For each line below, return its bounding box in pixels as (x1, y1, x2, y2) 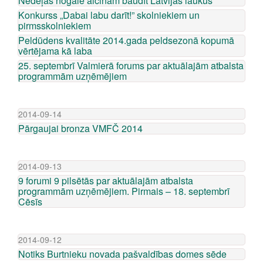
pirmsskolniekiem (18, 19, 91, 32)
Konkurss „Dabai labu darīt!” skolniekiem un (18, 8, 200, 22)
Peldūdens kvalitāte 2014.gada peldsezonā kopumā (18, 33, 234, 47)
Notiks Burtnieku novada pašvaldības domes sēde (18, 247, 227, 261)
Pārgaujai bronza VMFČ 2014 (18, 122, 143, 135)
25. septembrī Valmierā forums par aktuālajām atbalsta (18, 59, 244, 72)
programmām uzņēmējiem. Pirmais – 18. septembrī (18, 184, 230, 198)
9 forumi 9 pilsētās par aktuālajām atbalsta (18, 174, 193, 187)
